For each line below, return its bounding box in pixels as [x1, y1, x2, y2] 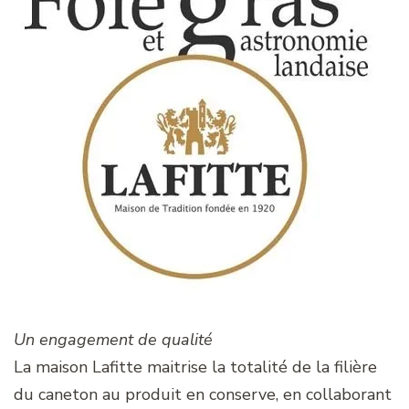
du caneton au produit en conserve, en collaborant [14, 383, 392, 405]
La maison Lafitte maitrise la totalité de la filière [14, 355, 377, 378]
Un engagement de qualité [14, 328, 213, 351]
